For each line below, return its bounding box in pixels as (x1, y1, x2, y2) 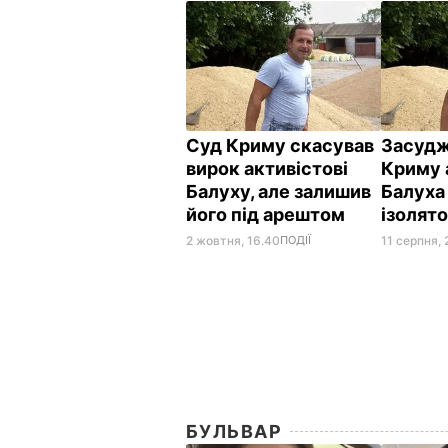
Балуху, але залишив (186, 180, 371, 202)
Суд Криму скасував (186, 134, 374, 156)
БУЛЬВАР (186, 420, 283, 442)
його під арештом (186, 203, 349, 225)
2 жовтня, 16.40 (186, 232, 280, 248)
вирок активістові (186, 157, 348, 179)
